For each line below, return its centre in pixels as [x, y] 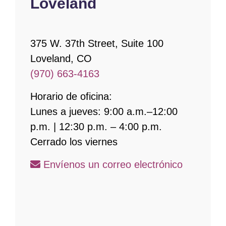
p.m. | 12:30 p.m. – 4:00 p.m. [96, 127]
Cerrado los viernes [74, 142]
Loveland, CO [61, 59]
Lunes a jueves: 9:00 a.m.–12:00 [104, 111]
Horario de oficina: [71, 96]
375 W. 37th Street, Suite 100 [97, 43]
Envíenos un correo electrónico [111, 164]
